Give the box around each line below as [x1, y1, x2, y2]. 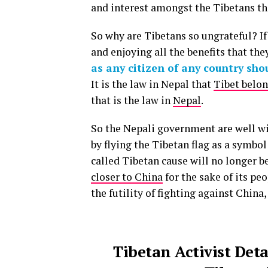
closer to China [91, 170, 163, 184]
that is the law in [91, 93, 173, 108]
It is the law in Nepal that [91, 77, 214, 92]
